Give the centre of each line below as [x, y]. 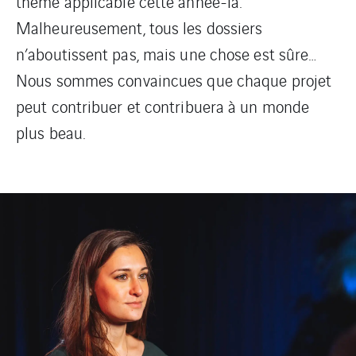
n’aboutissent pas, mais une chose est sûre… [166, 54]
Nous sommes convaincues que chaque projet [174, 80]
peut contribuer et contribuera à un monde [163, 106]
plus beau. [50, 132]
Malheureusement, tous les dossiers [139, 27]
